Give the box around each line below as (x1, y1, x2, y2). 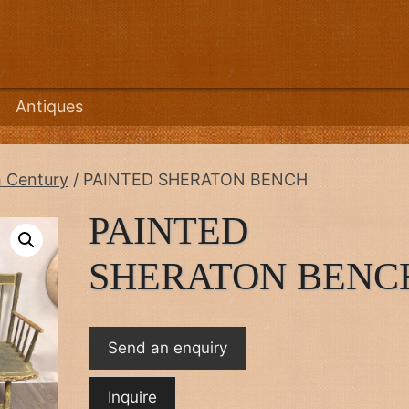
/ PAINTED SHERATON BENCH (68, 169, 308, 189)
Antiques (16, 96, 83, 116)
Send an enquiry (108, 338, 228, 357)
